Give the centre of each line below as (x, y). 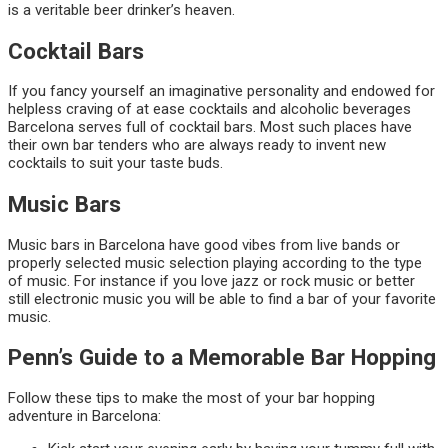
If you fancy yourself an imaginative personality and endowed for (221, 91)
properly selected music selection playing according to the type (215, 262)
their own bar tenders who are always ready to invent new (197, 145)
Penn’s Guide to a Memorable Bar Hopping (222, 357)
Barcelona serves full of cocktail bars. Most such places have (210, 127)
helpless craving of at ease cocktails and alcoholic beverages (209, 109)
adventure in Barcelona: (84, 416)
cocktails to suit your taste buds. (115, 163)
